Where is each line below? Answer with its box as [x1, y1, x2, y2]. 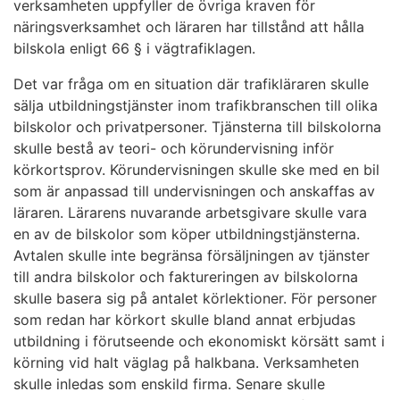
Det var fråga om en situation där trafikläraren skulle [13, 74, 369, 93]
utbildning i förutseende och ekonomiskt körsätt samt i [13, 331, 385, 350]
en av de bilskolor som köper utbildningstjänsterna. [13, 224, 360, 243]
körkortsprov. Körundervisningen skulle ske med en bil [13, 160, 379, 179]
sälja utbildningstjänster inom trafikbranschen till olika [13, 96, 378, 114]
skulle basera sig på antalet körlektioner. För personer [13, 288, 377, 307]
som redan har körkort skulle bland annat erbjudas [13, 310, 355, 329]
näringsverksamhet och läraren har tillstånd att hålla [13, 17, 364, 36]
